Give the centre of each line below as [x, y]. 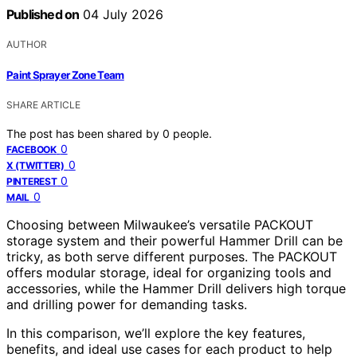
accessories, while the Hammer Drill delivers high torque [176, 288]
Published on [43, 15]
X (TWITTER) [35, 165]
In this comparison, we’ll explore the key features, [156, 333]
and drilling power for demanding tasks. [127, 304]
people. [192, 133]
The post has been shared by [84, 133]
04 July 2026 [122, 15]
